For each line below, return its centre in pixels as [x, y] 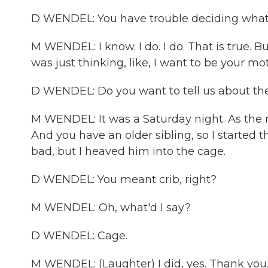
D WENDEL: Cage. [79, 236]
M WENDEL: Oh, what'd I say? [111, 208]
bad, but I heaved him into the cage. [128, 151]
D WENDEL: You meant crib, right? [124, 179]
